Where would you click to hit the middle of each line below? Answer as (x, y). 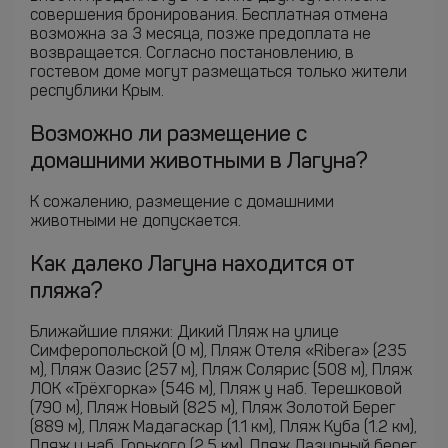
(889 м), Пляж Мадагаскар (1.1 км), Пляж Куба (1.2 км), (223, 428)
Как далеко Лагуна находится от (192, 265)
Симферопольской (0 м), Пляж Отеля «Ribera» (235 (218, 352)
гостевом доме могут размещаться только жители (218, 73)
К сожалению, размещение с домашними (182, 203)
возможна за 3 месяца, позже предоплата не (200, 35)
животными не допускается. (135, 222)
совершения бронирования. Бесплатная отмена (209, 16)
